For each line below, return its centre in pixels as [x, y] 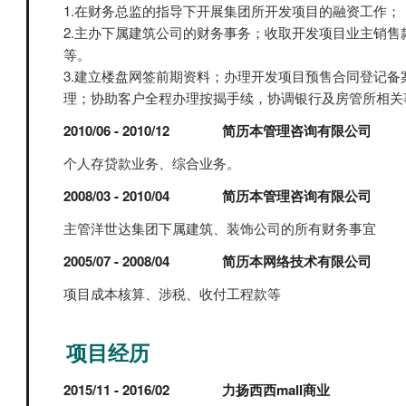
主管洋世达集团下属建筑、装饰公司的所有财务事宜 [220, 228]
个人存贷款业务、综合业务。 [152, 163]
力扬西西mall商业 [276, 390]
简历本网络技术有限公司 [297, 261]
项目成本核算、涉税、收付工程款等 [172, 293]
